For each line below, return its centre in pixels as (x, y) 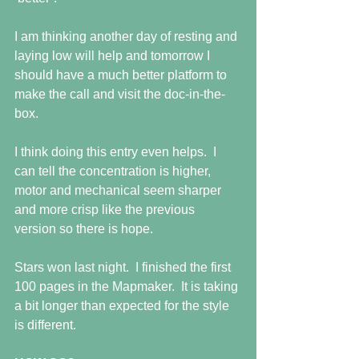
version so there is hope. (84, 229)
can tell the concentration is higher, (114, 171)
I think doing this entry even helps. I (117, 152)
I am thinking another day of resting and (127, 36)
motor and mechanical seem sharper (119, 190)
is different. (45, 325)
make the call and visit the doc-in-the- (120, 94)
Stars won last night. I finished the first (124, 267)
